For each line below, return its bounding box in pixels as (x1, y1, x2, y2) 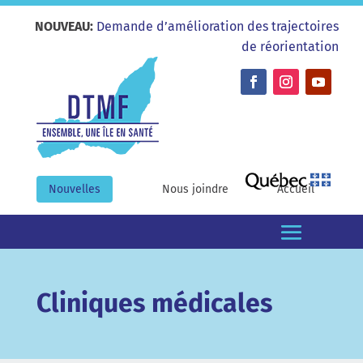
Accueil (277, 182, 315, 196)
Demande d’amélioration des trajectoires (96, 19, 339, 34)
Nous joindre (161, 182, 228, 196)
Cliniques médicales (36, 288, 272, 318)
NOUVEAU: (35, 19, 93, 34)
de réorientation (241, 39, 339, 54)
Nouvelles (48, 182, 100, 196)
